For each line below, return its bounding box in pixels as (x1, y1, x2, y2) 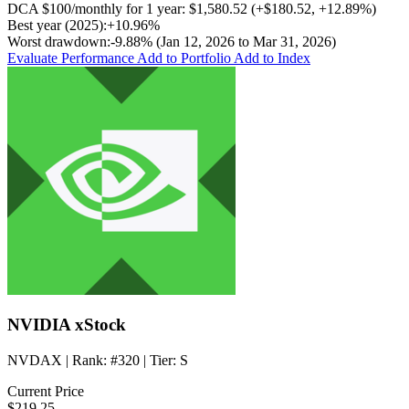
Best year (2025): (7, 16, 107, 33)
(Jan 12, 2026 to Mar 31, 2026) (152, 33, 336, 49)
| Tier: (140, 352, 180, 369)
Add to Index (234, 49, 310, 66)
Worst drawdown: (7, 33, 110, 49)
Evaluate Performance (7, 49, 137, 66)
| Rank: (62, 352, 110, 369)
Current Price (7, 383, 84, 400)
